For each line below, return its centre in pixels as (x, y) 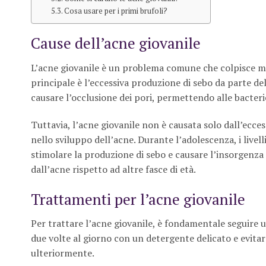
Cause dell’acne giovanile (116, 43)
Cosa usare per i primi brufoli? (116, 11)
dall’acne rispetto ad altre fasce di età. (113, 169)
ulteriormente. (63, 253)
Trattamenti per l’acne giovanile (138, 199)
